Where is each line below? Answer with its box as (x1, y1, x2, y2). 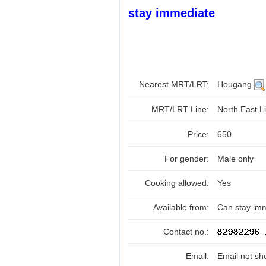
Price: (188, 129, 211, 139)
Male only (217, 154, 254, 163)
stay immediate (128, 7, 215, 20)
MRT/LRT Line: (151, 104, 211, 114)
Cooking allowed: (145, 178, 211, 188)
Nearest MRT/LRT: (139, 80, 211, 89)
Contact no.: (163, 227, 211, 236)
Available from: (153, 202, 211, 212)
